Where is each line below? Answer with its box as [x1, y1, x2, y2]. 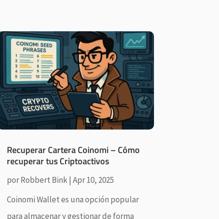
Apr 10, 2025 [72, 174, 114, 185]
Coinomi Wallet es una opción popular [6, 194, 139, 205]
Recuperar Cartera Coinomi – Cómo [6, 143, 140, 156]
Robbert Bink [20, 174, 67, 185]
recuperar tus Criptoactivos [6, 154, 109, 168]
